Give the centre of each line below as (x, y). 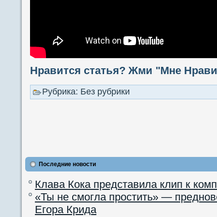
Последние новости (67, 164)
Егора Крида (66, 209)
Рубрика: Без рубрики (86, 92)
